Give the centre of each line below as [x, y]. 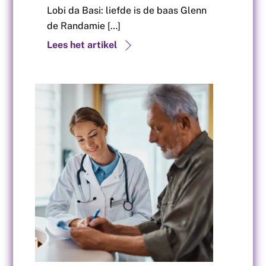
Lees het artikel [82, 45]
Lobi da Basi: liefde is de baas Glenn [127, 10]
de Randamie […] [84, 26]
